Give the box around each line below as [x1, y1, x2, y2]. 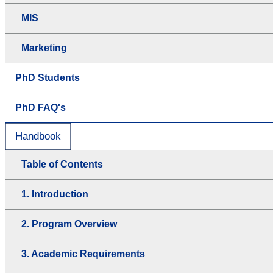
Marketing [21, 43, 67, 54]
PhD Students [15, 73, 80, 83]
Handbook [15, 130, 61, 143]
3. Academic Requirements [21, 249, 145, 260]
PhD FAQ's [15, 102, 66, 113]
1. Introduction [21, 189, 88, 200]
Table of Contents [21, 159, 103, 170]
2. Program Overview [21, 219, 117, 230]
